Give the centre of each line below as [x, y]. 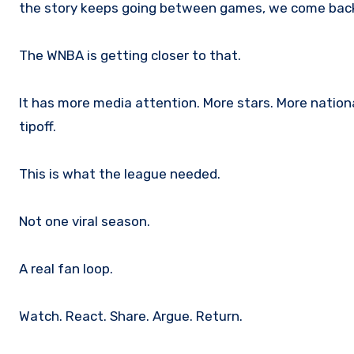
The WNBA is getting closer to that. [130, 56]
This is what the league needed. [120, 174]
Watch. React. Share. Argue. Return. [131, 316]
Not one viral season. [85, 222]
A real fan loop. [66, 269]
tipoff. [38, 127]
